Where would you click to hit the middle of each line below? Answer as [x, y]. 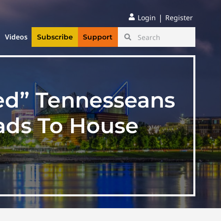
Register [179, 18]
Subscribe [55, 37]
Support [98, 37]
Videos [17, 37]
